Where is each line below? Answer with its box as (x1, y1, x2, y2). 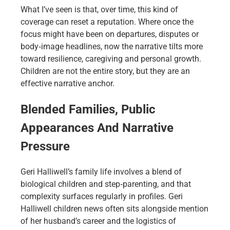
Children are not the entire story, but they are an (21, 66, 190, 76)
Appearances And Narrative (21, 120, 174, 135)
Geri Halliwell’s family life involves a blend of (21, 166, 182, 177)
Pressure (21, 139, 70, 154)
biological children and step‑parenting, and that (21, 179, 191, 189)
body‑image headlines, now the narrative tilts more (21, 41, 203, 51)
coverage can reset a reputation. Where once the (21, 16, 194, 27)
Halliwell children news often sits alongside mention (21, 203, 208, 214)
